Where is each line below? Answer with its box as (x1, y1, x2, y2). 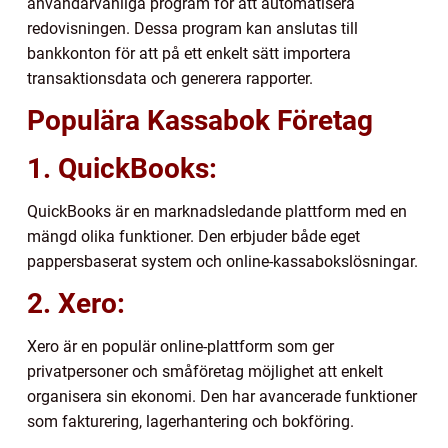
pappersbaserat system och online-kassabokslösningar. (27, 252, 418, 272)
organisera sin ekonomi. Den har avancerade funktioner (27, 387, 417, 407)
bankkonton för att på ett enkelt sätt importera (27, 44, 351, 64)
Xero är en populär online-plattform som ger (27, 337, 334, 357)
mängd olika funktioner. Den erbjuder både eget (27, 227, 360, 247)
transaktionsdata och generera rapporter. (27, 69, 313, 89)
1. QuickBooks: (27, 152, 217, 186)
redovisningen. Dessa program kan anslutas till (27, 19, 358, 39)
